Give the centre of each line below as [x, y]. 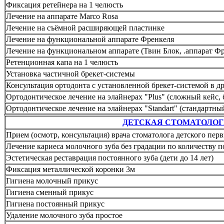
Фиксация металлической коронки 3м [70, 169]
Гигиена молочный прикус [52, 180]
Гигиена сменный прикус [50, 192]
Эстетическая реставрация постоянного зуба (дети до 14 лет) [110, 157]
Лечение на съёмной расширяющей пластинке [85, 27]
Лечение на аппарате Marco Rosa [62, 16]
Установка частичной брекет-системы [70, 73]
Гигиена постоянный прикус [55, 203]
